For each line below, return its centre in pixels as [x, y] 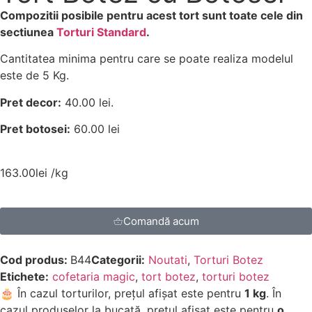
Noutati [168, 259]
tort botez [169, 276]
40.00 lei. [87, 102]
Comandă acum [161, 221]
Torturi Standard [101, 32]
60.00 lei [95, 129]
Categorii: [118, 259]
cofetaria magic [94, 276]
